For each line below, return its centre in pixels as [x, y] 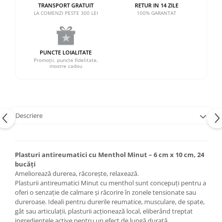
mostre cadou [66, 66]
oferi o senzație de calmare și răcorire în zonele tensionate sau [106, 192]
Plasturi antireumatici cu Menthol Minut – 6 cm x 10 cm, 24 [110, 155]
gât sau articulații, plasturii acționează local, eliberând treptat [104, 211]
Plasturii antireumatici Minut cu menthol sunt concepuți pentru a [111, 183]
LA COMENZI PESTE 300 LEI [66, 13]
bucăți [25, 164]
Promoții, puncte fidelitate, [66, 60]
